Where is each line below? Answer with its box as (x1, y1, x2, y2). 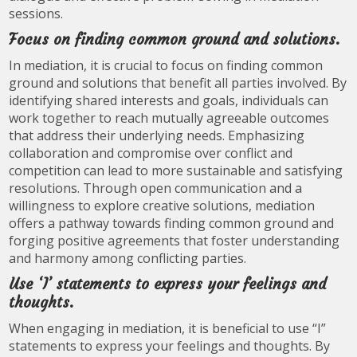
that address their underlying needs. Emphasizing (9, 127, 305, 144)
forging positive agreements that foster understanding (9, 232, 340, 249)
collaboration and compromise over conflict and (9, 144, 293, 162)
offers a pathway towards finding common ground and (9, 214, 335, 232)
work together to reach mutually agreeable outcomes (9, 109, 330, 127)
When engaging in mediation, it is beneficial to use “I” (9, 320, 327, 337)
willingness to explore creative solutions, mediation (9, 197, 316, 214)
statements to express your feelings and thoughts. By (9, 337, 331, 355)
